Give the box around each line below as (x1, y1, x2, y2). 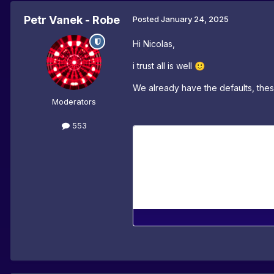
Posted (133, 14, 161, 24)
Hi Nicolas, (133, 39, 175, 50)
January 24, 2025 (161, 14, 229, 24)
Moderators (52, 97, 96, 107)
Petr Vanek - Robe (23, 13, 120, 27)
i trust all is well (133, 61, 194, 72)
